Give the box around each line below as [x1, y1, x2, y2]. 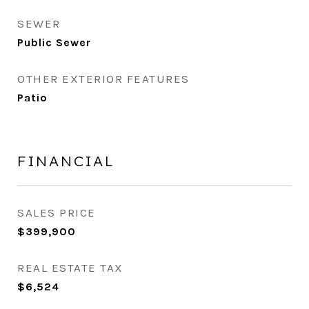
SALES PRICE [17, 206, 96, 219]
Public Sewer [17, 36, 91, 49]
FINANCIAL [17, 152, 115, 170]
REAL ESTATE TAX [17, 261, 123, 275]
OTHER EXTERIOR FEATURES [17, 72, 190, 86]
